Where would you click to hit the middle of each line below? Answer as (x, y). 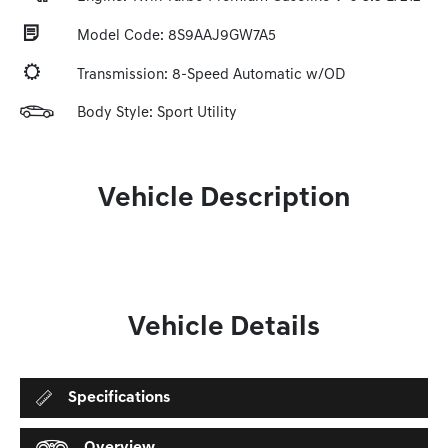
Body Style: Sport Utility (157, 113)
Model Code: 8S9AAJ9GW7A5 (176, 36)
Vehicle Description (224, 199)
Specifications (119, 398)
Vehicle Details (224, 328)
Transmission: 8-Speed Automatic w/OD (211, 75)
